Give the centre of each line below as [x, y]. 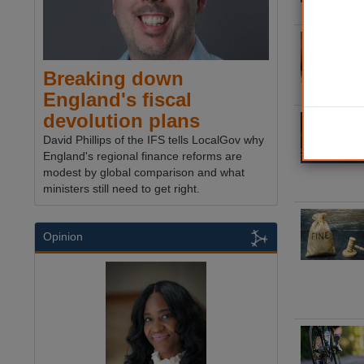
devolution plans [121, 121]
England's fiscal [117, 100]
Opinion [63, 237]
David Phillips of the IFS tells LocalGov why [154, 140]
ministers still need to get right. [121, 189]
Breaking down [113, 79]
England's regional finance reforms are [143, 156]
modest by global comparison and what [144, 173]
